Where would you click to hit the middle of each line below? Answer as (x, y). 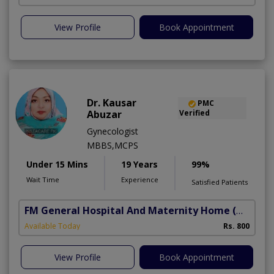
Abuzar (104, 115)
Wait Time (43, 180)
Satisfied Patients (220, 182)
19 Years (139, 165)
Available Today (52, 226)
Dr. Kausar (112, 103)
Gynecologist (113, 131)
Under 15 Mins (57, 165)
